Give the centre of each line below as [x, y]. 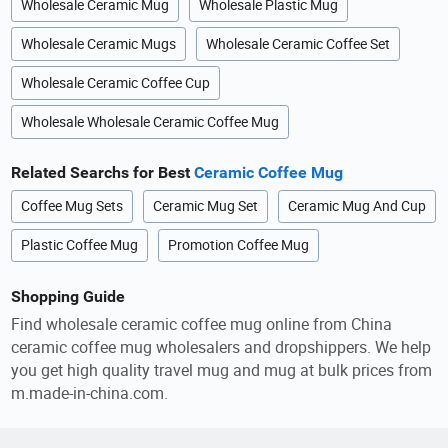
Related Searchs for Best [103, 173]
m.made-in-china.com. [90, 393]
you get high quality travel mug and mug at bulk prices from [222, 370]
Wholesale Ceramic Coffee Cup [116, 83]
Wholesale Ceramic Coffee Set [298, 44]
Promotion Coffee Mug [239, 245]
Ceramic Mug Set [206, 206]
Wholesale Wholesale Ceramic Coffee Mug [150, 121]
